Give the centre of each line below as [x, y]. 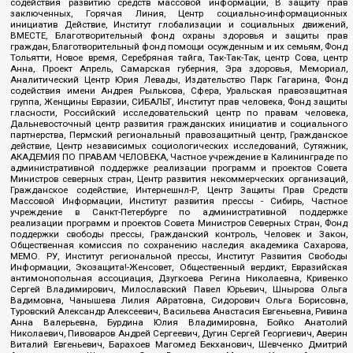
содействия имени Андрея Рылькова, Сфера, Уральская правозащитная [179, 90]
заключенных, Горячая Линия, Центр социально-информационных [179, 13]
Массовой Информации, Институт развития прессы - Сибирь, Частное [179, 201]
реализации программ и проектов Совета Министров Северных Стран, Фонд [179, 223]
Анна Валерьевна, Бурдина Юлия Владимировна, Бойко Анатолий [179, 322]
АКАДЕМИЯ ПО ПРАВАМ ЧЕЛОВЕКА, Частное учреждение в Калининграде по [179, 156]
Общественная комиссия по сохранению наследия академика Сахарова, [179, 245]
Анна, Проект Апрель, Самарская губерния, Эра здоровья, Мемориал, [179, 68]
